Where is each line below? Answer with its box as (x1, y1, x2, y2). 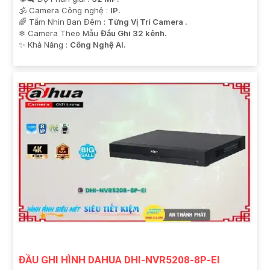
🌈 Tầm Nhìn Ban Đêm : (19, 16, 108, 27)
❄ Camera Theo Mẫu (19, 28, 101, 38)
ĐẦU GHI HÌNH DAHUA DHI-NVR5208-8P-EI (19, 253, 220, 266)
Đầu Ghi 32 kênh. (101, 28, 167, 38)
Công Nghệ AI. (70, 39, 126, 49)
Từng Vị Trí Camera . (108, 16, 187, 27)
